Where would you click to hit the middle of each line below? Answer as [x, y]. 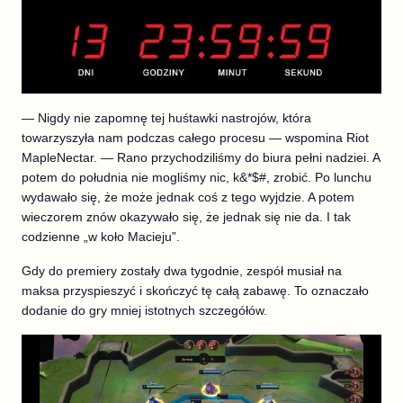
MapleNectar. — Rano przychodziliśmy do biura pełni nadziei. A [201, 157]
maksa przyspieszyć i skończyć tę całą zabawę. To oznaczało [195, 290]
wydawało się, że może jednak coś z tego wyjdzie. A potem [188, 197]
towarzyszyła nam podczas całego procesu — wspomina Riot [195, 137]
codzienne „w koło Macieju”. [101, 236]
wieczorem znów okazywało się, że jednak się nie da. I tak [186, 216]
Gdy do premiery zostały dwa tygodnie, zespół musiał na [182, 270]
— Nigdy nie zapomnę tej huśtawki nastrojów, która [166, 117]
